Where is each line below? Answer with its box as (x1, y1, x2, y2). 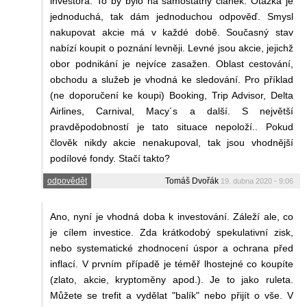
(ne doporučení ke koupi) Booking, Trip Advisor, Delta (50, 89, 293, 101)
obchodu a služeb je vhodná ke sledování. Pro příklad (50, 73, 293, 85)
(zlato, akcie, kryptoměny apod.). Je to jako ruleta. (50, 273, 293, 285)
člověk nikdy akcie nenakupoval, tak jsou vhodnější (50, 136, 293, 148)
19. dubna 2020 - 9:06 (221, 176, 293, 185)
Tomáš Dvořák (165, 175, 219, 186)
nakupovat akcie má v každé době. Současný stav (50, 26, 293, 38)
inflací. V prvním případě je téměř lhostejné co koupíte (50, 258, 293, 269)
